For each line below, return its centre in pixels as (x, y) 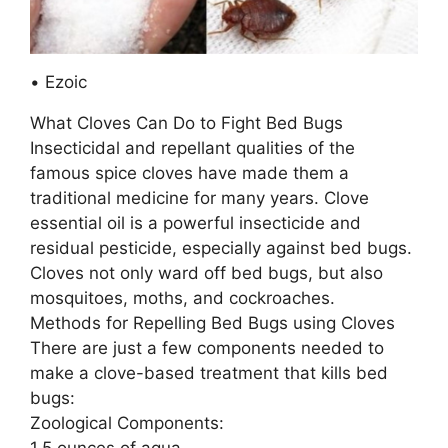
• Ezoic (58, 81)
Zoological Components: (127, 422)
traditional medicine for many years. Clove (199, 197)
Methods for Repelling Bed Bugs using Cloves (212, 322)
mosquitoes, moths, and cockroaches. (182, 297)
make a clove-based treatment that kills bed (209, 372)
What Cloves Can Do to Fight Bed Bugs (186, 122)
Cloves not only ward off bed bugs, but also (206, 272)
